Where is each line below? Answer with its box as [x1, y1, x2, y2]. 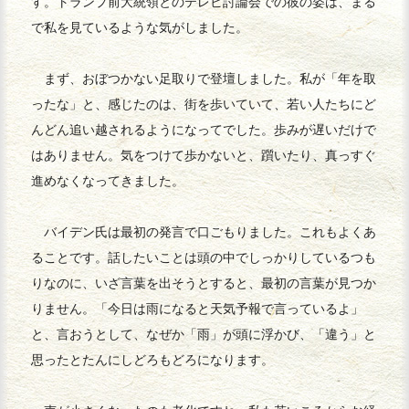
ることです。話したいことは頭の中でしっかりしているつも [31, 250, 377, 266]
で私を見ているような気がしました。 [31, 20, 249, 36]
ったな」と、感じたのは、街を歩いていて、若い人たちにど [31, 97, 377, 112]
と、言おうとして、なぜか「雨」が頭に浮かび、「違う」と [31, 327, 377, 342]
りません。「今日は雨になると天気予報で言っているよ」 [31, 301, 364, 317]
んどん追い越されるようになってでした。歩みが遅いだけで [31, 122, 377, 138]
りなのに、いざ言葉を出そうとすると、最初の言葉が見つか [31, 276, 377, 291]
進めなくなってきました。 [31, 173, 185, 189]
